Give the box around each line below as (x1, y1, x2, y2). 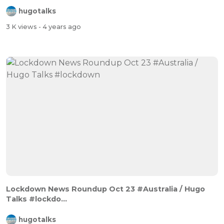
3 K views (6, 23, 38, 31)
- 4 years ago (38, 23, 81, 31)
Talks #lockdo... (6, 194, 67, 203)
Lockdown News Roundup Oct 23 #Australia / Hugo (6, 184, 205, 193)
